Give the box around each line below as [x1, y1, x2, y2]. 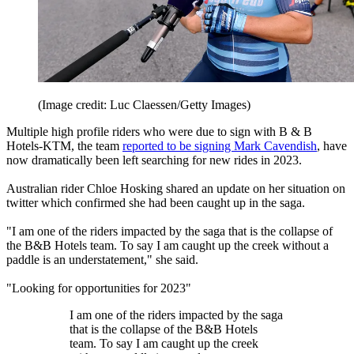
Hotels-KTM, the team [6, 139, 122, 153]
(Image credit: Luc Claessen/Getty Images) [38, 98, 250, 112]
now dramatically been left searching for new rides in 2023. [6, 153, 302, 168]
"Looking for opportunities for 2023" [6, 281, 191, 296]
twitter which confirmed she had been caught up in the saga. [6, 196, 305, 210]
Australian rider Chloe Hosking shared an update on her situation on [6, 182, 345, 196]
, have [317, 139, 347, 153]
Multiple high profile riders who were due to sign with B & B [6, 125, 312, 139]
